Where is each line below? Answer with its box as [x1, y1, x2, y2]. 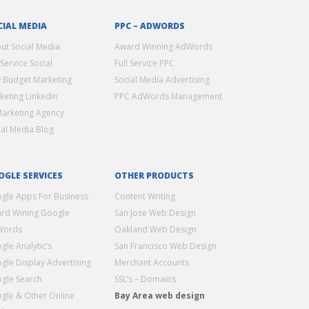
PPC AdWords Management [114, 90, 223, 102]
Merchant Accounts [114, 256, 190, 268]
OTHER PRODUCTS [114, 169, 195, 181]
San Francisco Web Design [114, 239, 217, 252]
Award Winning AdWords [114, 40, 213, 52]
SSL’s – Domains [114, 272, 177, 285]
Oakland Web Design [114, 223, 197, 235]
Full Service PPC [114, 57, 175, 69]
